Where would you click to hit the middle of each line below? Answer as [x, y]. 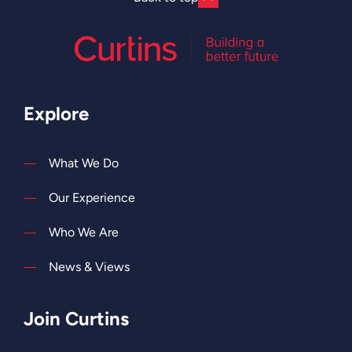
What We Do [84, 163]
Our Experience [92, 197]
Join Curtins [76, 318]
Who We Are [84, 232]
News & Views [89, 266]
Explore [56, 113]
